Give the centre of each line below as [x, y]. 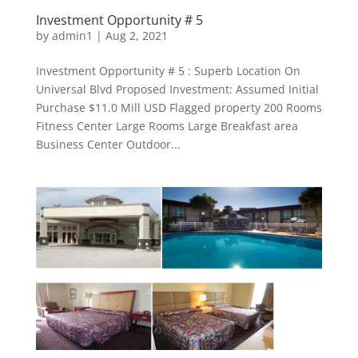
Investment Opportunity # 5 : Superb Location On [168, 70]
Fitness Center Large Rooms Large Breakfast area [167, 125]
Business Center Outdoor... [108, 144]
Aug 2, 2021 [136, 35]
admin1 [72, 35]
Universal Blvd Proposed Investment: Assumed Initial [177, 89]
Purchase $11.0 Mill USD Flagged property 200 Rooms [179, 107]
